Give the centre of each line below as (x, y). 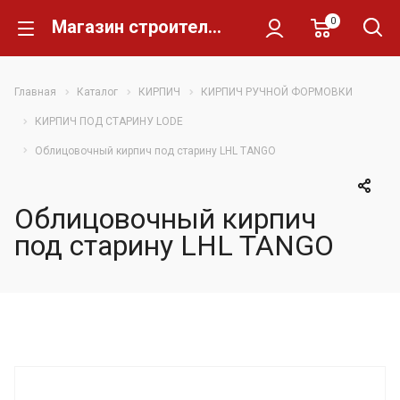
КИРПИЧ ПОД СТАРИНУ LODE (109, 121)
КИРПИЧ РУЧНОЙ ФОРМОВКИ (277, 92)
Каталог (97, 92)
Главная (35, 92)
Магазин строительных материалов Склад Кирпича (215, 27)
